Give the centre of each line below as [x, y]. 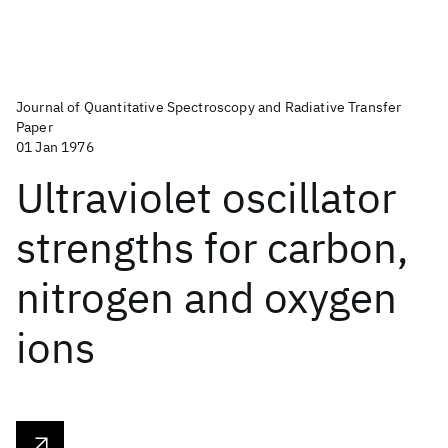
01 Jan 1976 [55, 147]
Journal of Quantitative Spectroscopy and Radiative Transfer [209, 107]
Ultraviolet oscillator [206, 197]
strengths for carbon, [212, 247]
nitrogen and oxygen [206, 297]
